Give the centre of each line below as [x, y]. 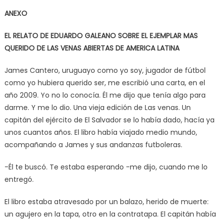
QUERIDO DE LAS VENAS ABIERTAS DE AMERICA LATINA [92, 48]
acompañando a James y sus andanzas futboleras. [93, 144]
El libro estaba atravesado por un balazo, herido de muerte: [106, 201]
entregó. [19, 179]
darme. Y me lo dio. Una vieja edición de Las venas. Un [97, 107]
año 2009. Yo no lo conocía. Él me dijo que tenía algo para [105, 95]
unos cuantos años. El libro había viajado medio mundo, [101, 132]
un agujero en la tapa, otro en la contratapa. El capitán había [110, 214]
